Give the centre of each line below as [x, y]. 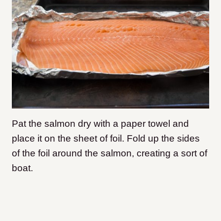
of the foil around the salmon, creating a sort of [110, 153]
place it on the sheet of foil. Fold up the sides [106, 138]
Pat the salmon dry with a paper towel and [100, 123]
